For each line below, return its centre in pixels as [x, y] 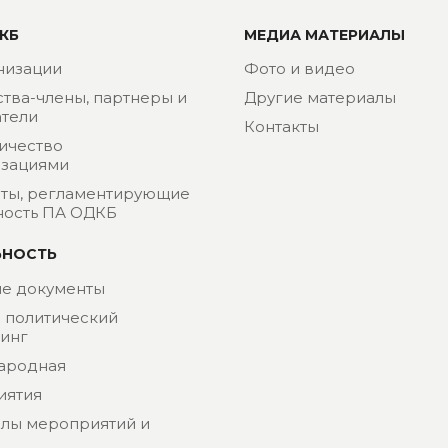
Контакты [281, 127]
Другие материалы [319, 98]
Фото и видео [299, 69]
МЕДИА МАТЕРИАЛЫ [324, 34]
